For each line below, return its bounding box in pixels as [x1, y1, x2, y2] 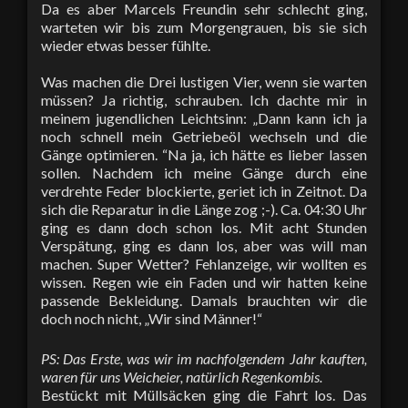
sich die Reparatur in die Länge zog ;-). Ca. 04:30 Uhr [41, 199, 367, 218]
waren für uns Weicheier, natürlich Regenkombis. [41, 367, 322, 385]
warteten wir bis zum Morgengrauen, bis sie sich [41, 17, 367, 36]
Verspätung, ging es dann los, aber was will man [41, 236, 367, 254]
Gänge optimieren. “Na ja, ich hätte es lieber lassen [41, 145, 367, 163]
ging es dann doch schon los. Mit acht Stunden [41, 218, 367, 236]
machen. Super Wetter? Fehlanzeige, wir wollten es [41, 254, 367, 272]
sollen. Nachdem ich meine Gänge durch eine [41, 163, 367, 181]
